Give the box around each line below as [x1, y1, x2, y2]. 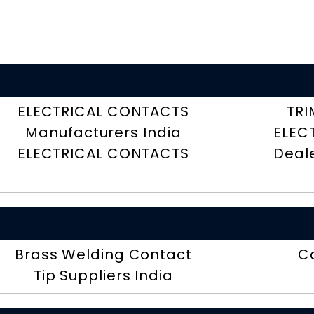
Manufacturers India [25, 123, 182, 143]
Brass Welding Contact [14, 245, 192, 265]
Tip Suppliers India [33, 266, 173, 286]
